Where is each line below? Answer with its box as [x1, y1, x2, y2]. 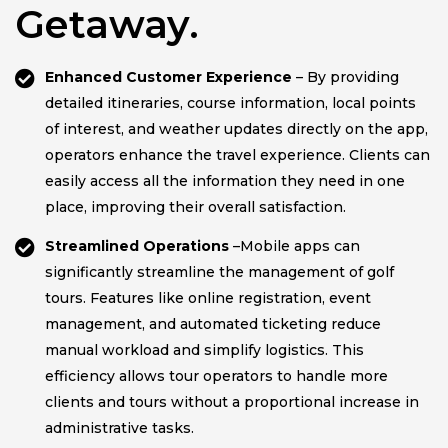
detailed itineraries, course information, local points [45, 93, 416, 112]
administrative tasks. [45, 418, 194, 437]
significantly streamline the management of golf [45, 262, 394, 281]
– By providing [292, 67, 399, 86]
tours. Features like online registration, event [45, 288, 371, 307]
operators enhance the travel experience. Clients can [45, 145, 430, 164]
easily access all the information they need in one [45, 171, 405, 190]
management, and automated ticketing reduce [45, 314, 381, 333]
